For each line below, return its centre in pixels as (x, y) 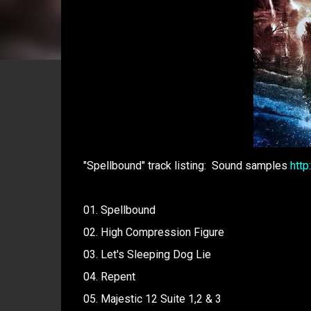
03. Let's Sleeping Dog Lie (147, 254)
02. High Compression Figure (153, 232)
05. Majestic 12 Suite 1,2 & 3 (152, 299)
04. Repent (109, 277)
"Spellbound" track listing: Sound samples (186, 166)
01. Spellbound (119, 210)
